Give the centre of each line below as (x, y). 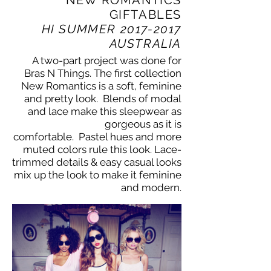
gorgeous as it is (143, 124)
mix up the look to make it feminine (98, 175)
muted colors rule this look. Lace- (102, 149)
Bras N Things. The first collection (103, 73)
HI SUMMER (81, 29)
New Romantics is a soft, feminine (101, 86)
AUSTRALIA (145, 43)
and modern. (151, 187)
